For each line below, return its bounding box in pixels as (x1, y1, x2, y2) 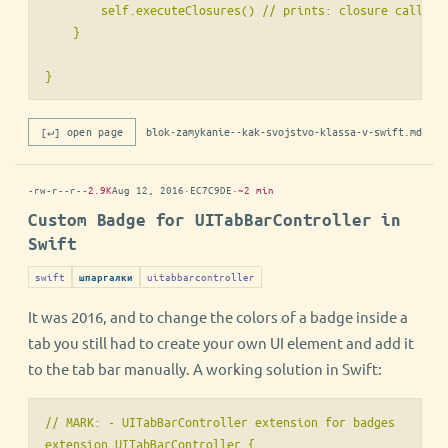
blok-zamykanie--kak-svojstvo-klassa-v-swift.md (146, 124, 422, 140)
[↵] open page (41, 124, 124, 140)
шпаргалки (79, 271, 133, 284)
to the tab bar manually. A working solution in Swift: (28, 359, 382, 379)
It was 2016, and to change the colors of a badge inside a (28, 307, 408, 327)
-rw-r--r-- (28, 182, 88, 198)
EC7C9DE (190, 182, 232, 198)
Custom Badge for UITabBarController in (28, 210, 401, 230)
